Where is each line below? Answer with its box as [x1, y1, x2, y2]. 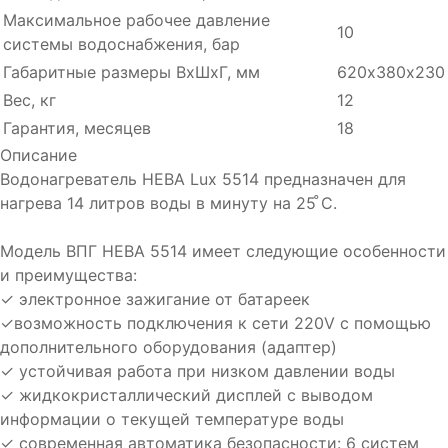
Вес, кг [3, 90, 56, 111]
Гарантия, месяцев [3, 118, 151, 139]
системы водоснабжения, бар [3, 34, 240, 55]
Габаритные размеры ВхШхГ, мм [3, 62, 260, 83]
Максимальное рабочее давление [3, 10, 270, 31]
